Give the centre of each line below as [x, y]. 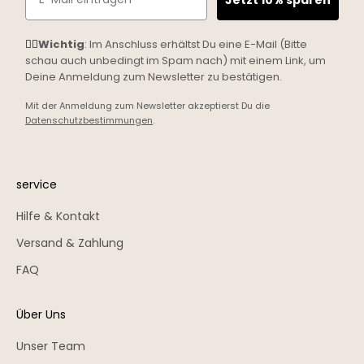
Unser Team [51, 347]
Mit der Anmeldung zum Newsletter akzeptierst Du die [147, 105]
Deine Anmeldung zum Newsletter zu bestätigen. [154, 76]
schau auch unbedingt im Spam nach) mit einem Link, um [175, 60]
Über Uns [41, 315]
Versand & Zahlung [70, 243]
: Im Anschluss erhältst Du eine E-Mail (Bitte [196, 44]
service [37, 185]
